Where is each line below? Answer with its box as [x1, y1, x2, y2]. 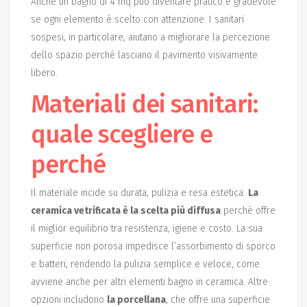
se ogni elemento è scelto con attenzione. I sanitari [31, 14, 244, 26]
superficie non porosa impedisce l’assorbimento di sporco [31, 241, 275, 253]
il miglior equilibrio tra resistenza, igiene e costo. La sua [31, 223, 262, 235]
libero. [31, 67, 63, 79]
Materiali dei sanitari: [31, 89, 258, 120]
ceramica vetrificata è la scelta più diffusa [31, 205, 221, 217]
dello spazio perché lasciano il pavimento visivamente [31, 49, 258, 62]
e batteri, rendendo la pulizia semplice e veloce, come [31, 258, 260, 271]
